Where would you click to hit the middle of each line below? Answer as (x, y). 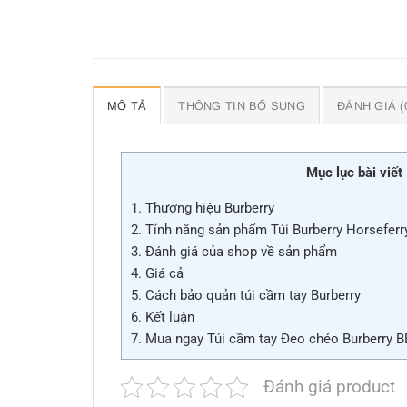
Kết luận (168, 318)
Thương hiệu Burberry (208, 208)
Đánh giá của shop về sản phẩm (239, 252)
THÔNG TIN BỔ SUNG (242, 105)
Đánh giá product (329, 387)
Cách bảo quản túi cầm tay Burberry (251, 296)
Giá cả (163, 274)
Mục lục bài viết (354, 172)
